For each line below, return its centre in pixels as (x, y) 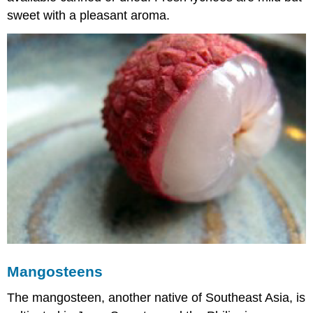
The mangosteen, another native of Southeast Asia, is (156, 298)
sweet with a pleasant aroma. (89, 16)
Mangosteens (55, 271)
